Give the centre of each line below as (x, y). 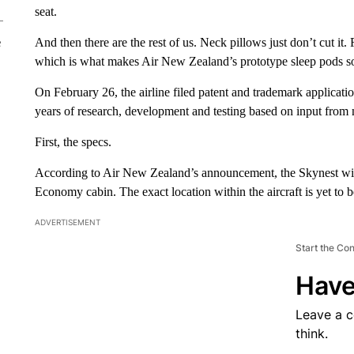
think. (311, 333)
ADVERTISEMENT (67, 222)
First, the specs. (73, 142)
